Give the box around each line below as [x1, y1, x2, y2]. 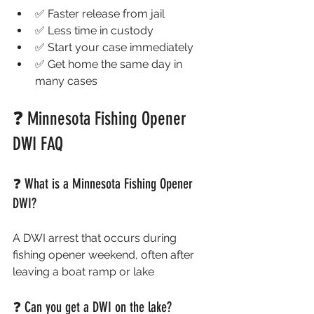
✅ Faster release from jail [35, 7, 165, 20]
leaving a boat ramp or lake [13, 265, 154, 278]
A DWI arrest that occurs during [13, 231, 179, 245]
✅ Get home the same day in [35, 57, 185, 71]
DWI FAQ [13, 133, 67, 155]
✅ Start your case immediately [35, 41, 193, 54]
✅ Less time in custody [35, 24, 153, 37]
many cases [35, 74, 97, 88]
